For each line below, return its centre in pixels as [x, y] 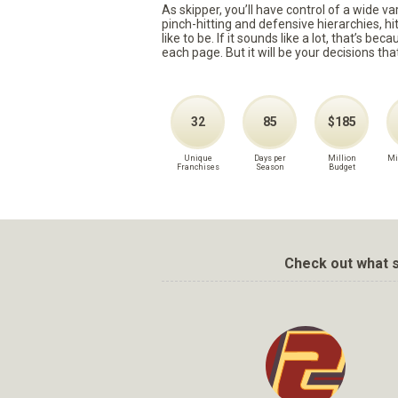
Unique [198, 158]
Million [342, 158]
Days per [270, 158]
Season [270, 167]
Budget [342, 167]
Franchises [198, 167]
